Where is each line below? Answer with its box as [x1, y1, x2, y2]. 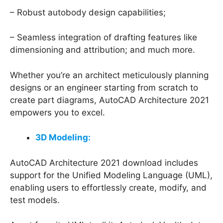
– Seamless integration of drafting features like [10, 32, 197, 43]
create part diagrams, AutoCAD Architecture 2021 [10, 95, 209, 105]
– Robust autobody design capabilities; [10, 7, 166, 17]
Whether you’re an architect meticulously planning [10, 70, 209, 80]
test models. [10, 195, 60, 205]
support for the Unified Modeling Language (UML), [10, 170, 213, 180]
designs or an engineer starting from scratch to [10, 82, 198, 93]
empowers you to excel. [10, 107, 105, 117]
